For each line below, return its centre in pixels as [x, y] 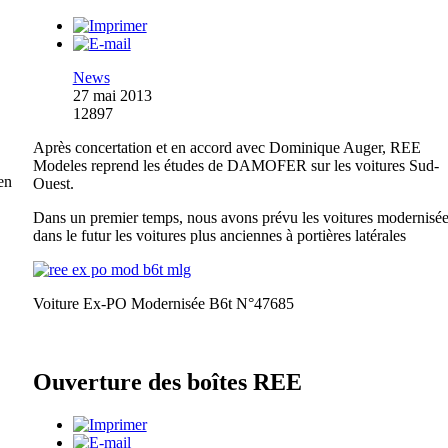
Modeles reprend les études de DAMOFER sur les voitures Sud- [235, 165]
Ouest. [53, 183]
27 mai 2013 [112, 95]
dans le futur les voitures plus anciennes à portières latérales [219, 235]
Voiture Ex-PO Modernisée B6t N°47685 [163, 303]
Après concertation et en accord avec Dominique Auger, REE [226, 147]
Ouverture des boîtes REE [167, 381]
